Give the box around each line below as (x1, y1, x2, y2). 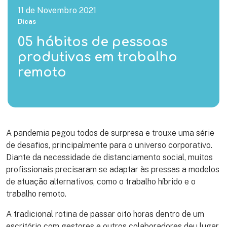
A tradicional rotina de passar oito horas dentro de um (6, 209, 204, 219)
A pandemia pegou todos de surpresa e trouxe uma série (6, 128, 214, 138)
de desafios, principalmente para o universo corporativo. (6, 140, 212, 150)
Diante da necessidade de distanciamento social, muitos (6, 153, 213, 163)
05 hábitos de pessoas (18, 35, 167, 50)
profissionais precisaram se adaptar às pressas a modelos (6, 165, 219, 175)
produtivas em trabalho (18, 50, 177, 65)
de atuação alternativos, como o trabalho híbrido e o (6, 177, 196, 187)
